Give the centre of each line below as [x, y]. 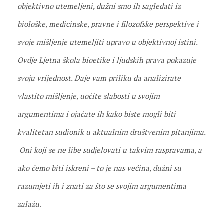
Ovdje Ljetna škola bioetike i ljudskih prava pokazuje [107, 60]
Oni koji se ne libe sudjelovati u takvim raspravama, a [110, 150]
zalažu [28, 204]
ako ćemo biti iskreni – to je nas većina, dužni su [99, 168]
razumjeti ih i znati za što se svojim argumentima [102, 186]
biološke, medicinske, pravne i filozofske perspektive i [108, 24]
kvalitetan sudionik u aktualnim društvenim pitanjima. [111, 132]
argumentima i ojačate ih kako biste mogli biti [97, 114]
